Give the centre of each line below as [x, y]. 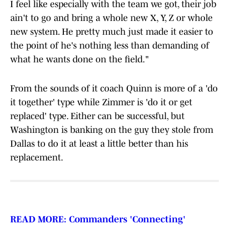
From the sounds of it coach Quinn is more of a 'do [114, 89]
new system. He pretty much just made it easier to [112, 32]
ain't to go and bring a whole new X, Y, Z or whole [111, 18]
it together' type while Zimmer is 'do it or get [101, 102]
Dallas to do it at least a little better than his [99, 144]
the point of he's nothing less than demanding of [110, 46]
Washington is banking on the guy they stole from [112, 130]
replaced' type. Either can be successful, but [97, 116]
